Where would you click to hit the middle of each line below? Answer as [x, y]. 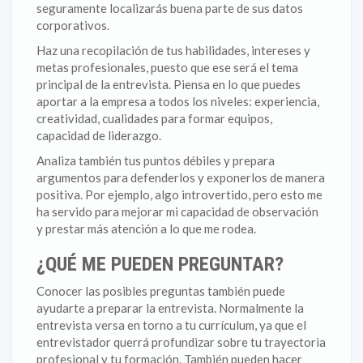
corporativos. [73, 25]
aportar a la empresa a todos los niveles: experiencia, [178, 101]
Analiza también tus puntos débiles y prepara [156, 160]
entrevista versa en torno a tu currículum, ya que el [171, 325]
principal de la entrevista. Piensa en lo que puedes [169, 84]
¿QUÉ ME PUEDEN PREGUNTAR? [160, 264]
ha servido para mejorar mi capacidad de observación [177, 211]
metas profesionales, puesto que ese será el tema [167, 67]
